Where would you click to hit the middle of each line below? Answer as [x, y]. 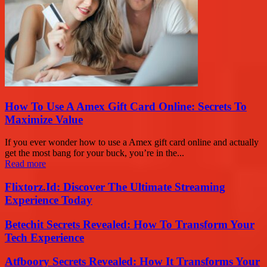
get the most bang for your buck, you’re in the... [94, 153]
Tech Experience [44, 237]
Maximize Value [44, 119]
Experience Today [49, 200]
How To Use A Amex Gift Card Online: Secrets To [126, 106]
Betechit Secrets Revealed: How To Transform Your [130, 224]
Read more [25, 164]
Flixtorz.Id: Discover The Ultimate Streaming [115, 187]
